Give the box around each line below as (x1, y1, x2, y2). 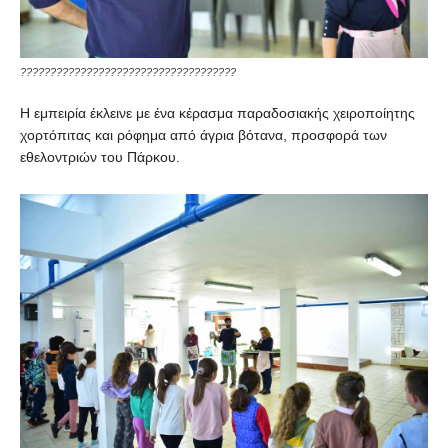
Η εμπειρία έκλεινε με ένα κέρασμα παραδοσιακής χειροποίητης (20, 104, 415, 121)
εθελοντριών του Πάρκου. (20, 148, 180, 165)
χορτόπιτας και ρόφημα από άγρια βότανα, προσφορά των (20, 126, 387, 143)
